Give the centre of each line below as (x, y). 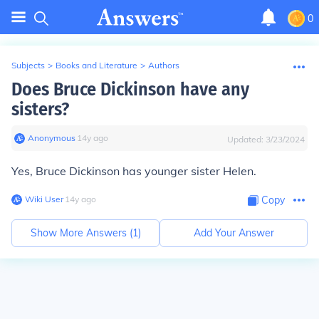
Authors (164, 65)
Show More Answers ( (81, 233)
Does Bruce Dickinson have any (130, 89)
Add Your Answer (234, 233)
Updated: (246, 139)
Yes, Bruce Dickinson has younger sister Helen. (134, 171)
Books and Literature (96, 65)
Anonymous (52, 138)
